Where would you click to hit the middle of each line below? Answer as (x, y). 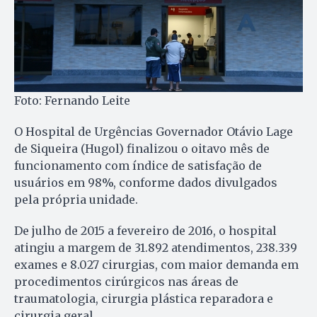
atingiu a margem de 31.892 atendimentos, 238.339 (156, 248)
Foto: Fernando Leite (72, 101)
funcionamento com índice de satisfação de (138, 166)
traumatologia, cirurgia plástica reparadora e (144, 299)
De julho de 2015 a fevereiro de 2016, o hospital (145, 231)
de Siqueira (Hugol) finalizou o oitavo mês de (142, 149)
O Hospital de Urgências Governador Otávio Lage (154, 132)
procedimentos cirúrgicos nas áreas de (126, 282)
